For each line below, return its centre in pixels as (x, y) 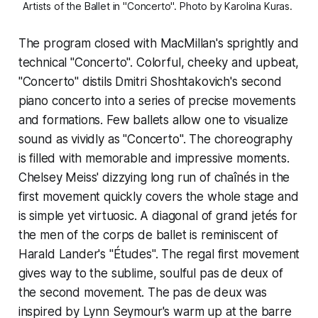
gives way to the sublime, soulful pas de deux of (150, 274)
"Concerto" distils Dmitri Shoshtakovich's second (150, 82)
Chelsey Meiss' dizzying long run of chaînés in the (154, 178)
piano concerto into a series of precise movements (157, 101)
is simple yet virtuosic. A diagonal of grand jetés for (158, 216)
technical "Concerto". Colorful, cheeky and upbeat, (159, 63)
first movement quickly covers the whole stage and (158, 197)
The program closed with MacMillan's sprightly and (158, 44)
